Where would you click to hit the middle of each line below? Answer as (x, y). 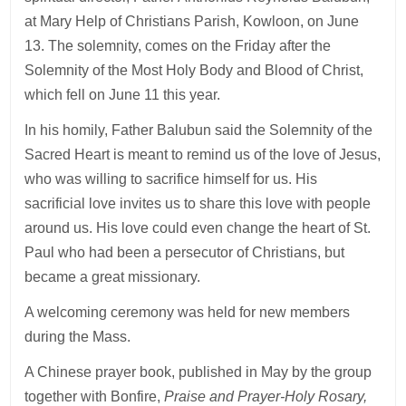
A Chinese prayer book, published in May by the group (198, 372)
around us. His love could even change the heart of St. (198, 227)
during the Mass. (80, 336)
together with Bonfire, (95, 396)
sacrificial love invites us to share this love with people (198, 203)
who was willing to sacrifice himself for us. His (171, 179)
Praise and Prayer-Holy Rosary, (266, 396)
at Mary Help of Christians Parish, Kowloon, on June (192, 21)
